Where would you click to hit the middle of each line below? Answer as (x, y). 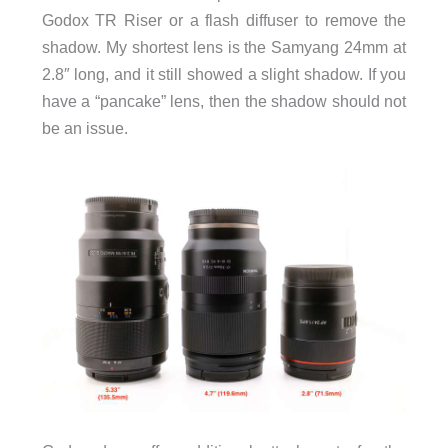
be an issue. (84, 128)
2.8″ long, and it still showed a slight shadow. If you (224, 74)
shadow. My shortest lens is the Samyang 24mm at (224, 47)
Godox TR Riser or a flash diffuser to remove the (224, 20)
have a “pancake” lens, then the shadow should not (224, 101)
